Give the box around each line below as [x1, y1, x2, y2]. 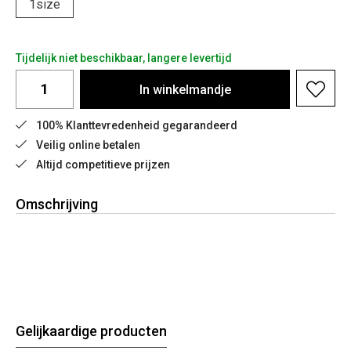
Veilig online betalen [36, 139, 140, 151]
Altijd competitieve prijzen [36, 158, 170, 171]
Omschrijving [16, 196, 98, 212]
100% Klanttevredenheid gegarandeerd [36, 119, 237, 132]
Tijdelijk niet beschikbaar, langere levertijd [16, 52, 232, 64]
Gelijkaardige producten [16, 323, 167, 339]
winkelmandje [152, 81, 231, 97]
